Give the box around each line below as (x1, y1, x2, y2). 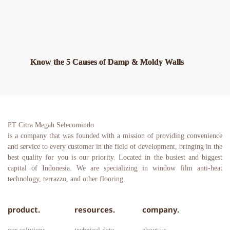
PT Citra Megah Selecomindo (8, 121, 94, 129)
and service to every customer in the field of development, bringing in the (8, 142, 222, 150)
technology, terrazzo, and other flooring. (8, 175, 125, 183)
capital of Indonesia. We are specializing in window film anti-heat (8, 164, 222, 172)
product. (8, 204, 40, 215)
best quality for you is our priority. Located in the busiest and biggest (8, 153, 222, 161)
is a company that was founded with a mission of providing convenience (8, 131, 222, 140)
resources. (74, 204, 115, 215)
